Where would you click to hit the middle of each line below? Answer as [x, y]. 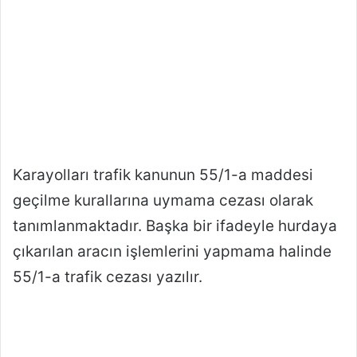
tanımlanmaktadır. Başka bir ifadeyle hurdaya [175, 226]
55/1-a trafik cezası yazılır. [108, 277]
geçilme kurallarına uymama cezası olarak [163, 201]
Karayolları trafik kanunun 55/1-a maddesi [163, 175]
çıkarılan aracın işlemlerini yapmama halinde [172, 252]
